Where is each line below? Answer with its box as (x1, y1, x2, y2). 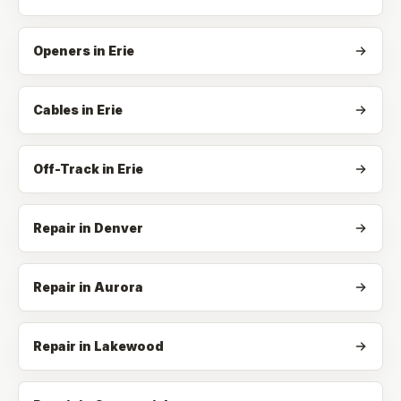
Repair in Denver (33, 220, 143, 235)
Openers (33, 43, 90, 58)
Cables (33, 102, 79, 117)
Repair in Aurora (33, 279, 143, 294)
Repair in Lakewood (33, 338, 164, 354)
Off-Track (33, 161, 99, 176)
